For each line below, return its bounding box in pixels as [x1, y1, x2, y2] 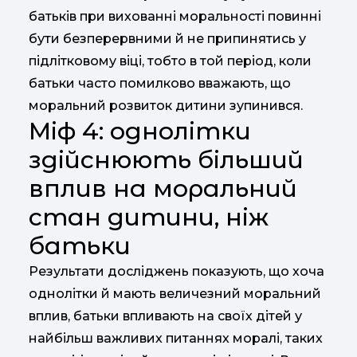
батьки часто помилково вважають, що [29, 76, 291, 91]
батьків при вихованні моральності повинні [29, 9, 321, 24]
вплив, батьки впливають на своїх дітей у [29, 308, 302, 324]
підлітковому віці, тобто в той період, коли [29, 53, 312, 69]
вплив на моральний [29, 174, 297, 203]
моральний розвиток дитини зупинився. [29, 98, 303, 113]
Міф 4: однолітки [29, 116, 251, 146]
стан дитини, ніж [29, 202, 269, 232]
